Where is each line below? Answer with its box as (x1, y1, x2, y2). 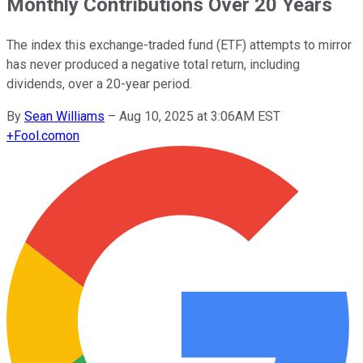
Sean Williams (24, 108, 105, 124)
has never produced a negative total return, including (6, 56, 300, 72)
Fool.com (14, 127, 66, 143)
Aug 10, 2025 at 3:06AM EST (119, 108, 280, 124)
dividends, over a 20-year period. (6, 75, 192, 92)
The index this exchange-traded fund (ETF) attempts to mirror (6, 36, 352, 53)
